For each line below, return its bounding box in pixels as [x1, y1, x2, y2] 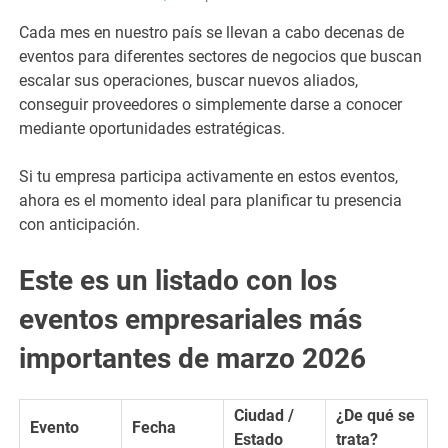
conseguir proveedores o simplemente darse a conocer [19, 94, 403, 114]
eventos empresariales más [19, 302, 363, 336]
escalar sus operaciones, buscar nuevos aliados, [19, 70, 359, 90]
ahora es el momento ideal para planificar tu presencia [19, 190, 403, 210]
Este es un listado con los [19, 263, 338, 297]
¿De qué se [335, 405, 415, 425]
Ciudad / [233, 405, 294, 425]
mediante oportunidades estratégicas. [19, 118, 286, 138]
